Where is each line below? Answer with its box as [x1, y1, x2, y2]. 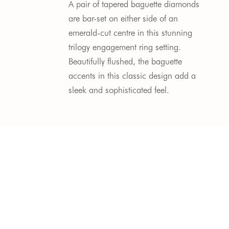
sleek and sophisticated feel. [68, 84, 170, 95]
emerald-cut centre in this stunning [68, 27, 193, 38]
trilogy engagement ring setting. [68, 41, 181, 52]
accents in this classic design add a [68, 70, 196, 81]
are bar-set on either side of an [68, 13, 178, 24]
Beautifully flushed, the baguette [68, 56, 182, 66]
